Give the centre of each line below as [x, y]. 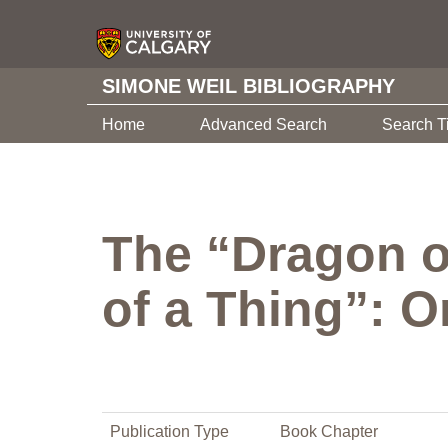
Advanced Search [263, 124]
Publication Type [169, 431]
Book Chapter [329, 431]
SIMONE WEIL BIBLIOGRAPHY [248, 86]
